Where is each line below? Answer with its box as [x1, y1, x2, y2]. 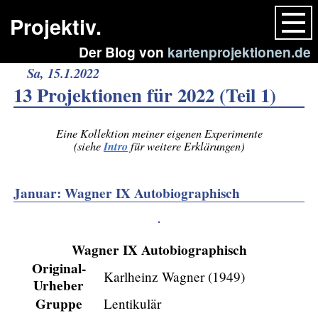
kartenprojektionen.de [168, 42, 312, 62]
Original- [31, 258, 86, 278]
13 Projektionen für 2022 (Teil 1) [13, 81, 277, 109]
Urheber [33, 275, 84, 295]
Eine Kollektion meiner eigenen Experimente [55, 126, 263, 141]
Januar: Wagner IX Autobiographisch [13, 183, 241, 204]
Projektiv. [10, 12, 102, 42]
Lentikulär [103, 294, 161, 312]
